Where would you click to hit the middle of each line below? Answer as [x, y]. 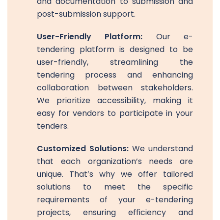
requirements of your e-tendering [115, 199]
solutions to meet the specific [115, 187]
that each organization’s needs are [115, 161]
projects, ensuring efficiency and [115, 212]
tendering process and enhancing [115, 75]
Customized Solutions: [83, 148]
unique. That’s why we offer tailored [115, 174]
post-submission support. [86, 14]
